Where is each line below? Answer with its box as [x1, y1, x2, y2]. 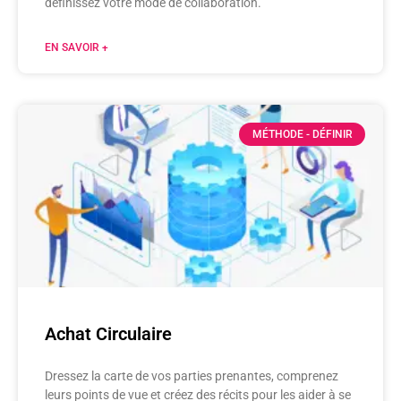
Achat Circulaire [45, 322, 172, 345]
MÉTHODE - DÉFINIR [252, 127, 353, 141]
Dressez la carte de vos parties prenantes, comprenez [45, 368, 338, 383]
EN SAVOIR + [45, 40, 108, 54]
